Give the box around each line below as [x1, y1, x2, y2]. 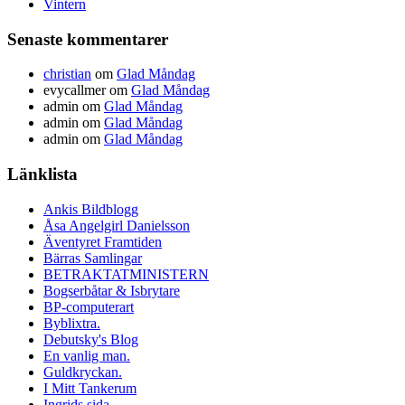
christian [43, 66, 91, 82]
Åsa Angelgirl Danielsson [43, 217, 190, 233]
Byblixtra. [43, 315, 100, 331]
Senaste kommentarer [7, 29, 168, 49]
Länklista [7, 165, 78, 184]
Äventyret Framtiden [43, 233, 162, 250]
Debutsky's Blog [43, 331, 138, 347]
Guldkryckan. [43, 363, 122, 380]
